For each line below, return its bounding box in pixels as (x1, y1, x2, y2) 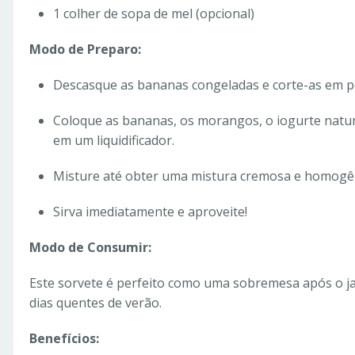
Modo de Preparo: (29, 40, 141, 59)
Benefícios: (29, 330, 99, 348)
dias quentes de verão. (29, 294, 162, 312)
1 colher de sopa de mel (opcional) (53, 5, 254, 23)
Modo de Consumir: (29, 239, 151, 257)
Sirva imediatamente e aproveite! (53, 203, 247, 221)
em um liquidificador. (53, 132, 174, 150)
